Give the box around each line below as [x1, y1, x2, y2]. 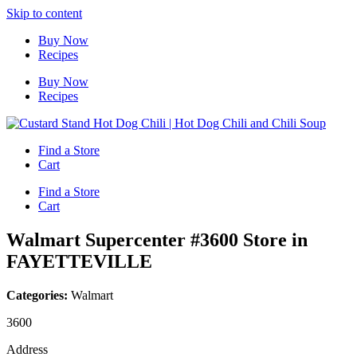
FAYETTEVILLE [6, 250, 152, 272]
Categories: [6, 288, 71, 302]
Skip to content [6, 6, 82, 20]
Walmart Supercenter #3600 [6, 229, 243, 250]
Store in [243, 229, 308, 250]
